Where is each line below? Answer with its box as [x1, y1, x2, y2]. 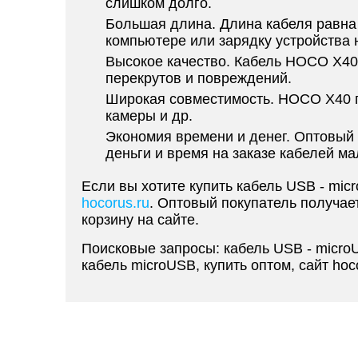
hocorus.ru [82, 195, 149, 211]
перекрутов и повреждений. [105, 70, 292, 86]
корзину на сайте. [82, 212, 199, 228]
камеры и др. [105, 108, 193, 124]
